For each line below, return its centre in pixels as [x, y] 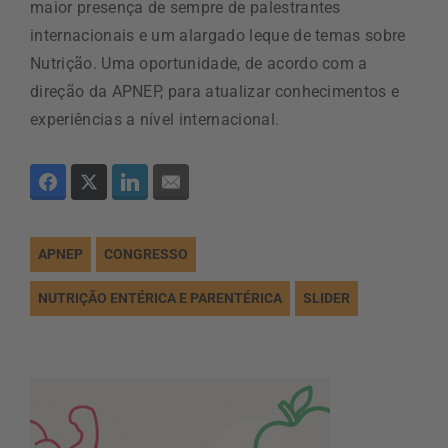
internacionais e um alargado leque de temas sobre [218, 36]
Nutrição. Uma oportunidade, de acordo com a [199, 64]
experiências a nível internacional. [155, 120]
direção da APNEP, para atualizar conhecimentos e [215, 92]
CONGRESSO [146, 254]
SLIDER [326, 298]
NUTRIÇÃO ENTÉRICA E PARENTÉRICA [160, 298]
